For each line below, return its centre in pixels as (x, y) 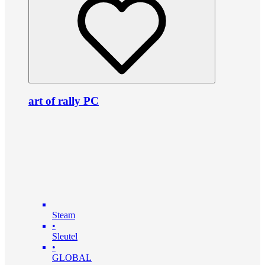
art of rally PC (64, 101)
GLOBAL (72, 257)
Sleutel (65, 236)
